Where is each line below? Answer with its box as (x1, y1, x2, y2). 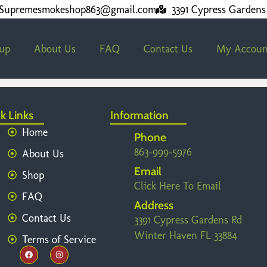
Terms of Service (21, 232, 96, 246)
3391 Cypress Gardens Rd (134, 213, 243, 226)
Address (134, 197, 174, 212)
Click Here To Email (134, 179, 222, 192)
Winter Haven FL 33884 (134, 228, 238, 241)
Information (110, 107, 169, 122)
